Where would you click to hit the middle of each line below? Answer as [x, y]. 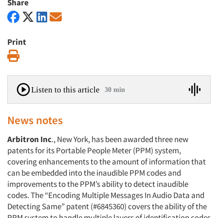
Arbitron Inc [29, 139]
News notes [35, 120]
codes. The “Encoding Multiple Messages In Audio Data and [106, 195]
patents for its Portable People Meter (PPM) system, [94, 150]
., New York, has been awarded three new [120, 139]
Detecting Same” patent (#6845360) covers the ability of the [107, 206]
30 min [115, 90]
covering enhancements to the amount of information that [107, 162]
